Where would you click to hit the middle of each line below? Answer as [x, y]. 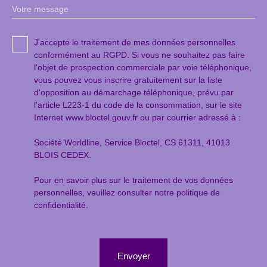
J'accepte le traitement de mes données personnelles [135, 43]
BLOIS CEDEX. [63, 155]
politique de [198, 193]
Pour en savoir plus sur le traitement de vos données [133, 180]
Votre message [40, 9]
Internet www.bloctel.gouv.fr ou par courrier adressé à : [137, 118]
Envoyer [133, 256]
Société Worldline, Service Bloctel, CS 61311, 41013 [132, 143]
